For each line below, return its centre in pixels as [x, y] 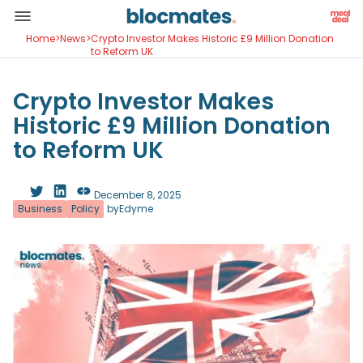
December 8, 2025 [138, 194]
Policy [85, 209]
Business [40, 209]
